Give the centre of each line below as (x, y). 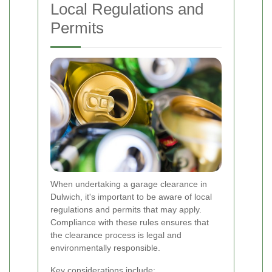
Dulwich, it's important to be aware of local (131, 197)
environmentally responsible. (105, 248)
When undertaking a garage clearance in (129, 184)
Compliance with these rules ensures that (130, 223)
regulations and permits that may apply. (126, 210)
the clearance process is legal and (116, 235)
